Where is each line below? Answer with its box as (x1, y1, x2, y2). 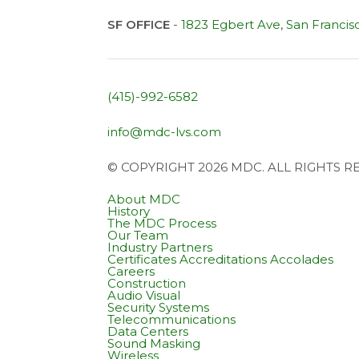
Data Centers (107, 323, 189, 339)
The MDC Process (107, 215, 217, 231)
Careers (107, 263, 155, 279)
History (107, 203, 151, 219)
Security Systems (107, 299, 210, 315)
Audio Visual (107, 287, 181, 303)
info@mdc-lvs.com (107, 123, 222, 139)
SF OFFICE (107, 16, 171, 32)
